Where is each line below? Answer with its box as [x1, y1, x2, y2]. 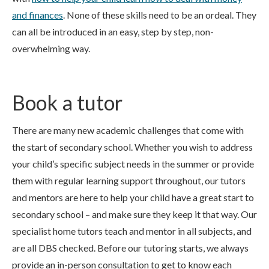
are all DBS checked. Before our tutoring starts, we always [12, 242, 249, 253]
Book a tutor [12, 90, 122, 115]
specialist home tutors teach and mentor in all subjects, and [12, 225, 252, 237]
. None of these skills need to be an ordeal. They [63, 9, 256, 20]
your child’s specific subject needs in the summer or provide [12, 158, 254, 169]
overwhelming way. [12, 43, 90, 54]
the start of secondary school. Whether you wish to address [12, 141, 253, 153]
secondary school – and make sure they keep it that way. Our [12, 208, 257, 220]
